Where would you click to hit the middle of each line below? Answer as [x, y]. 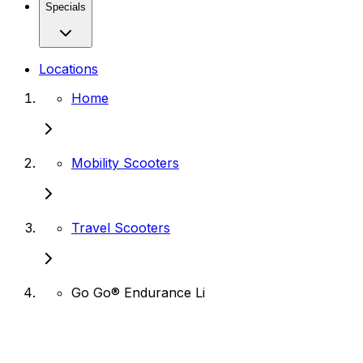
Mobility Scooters [125, 162]
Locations [68, 68]
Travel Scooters [121, 227]
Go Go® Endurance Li [138, 292]
